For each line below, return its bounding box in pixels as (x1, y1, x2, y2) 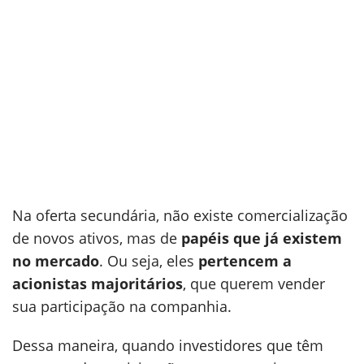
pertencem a (198, 251, 292, 271)
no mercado (12, 251, 99, 271)
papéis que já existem (177, 228, 342, 248)
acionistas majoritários (12, 274, 183, 293)
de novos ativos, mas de (12, 228, 177, 248)
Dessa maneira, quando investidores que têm (12, 336, 323, 355)
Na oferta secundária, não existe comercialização (12, 206, 348, 225)
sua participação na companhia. (12, 297, 232, 316)
